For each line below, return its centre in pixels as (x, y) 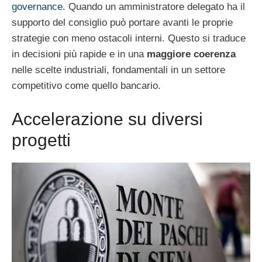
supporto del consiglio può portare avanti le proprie (122, 23)
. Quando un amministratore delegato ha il (154, 7)
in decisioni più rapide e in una (79, 54)
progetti (41, 140)
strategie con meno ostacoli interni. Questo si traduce (129, 39)
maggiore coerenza (191, 54)
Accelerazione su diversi (107, 119)
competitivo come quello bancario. (86, 86)
